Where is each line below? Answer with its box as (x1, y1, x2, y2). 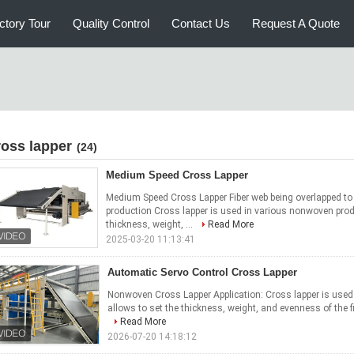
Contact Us (171, 17, 230, 30)
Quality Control (73, 17, 149, 30)
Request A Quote (252, 17, 340, 30)
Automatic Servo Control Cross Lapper (107, 266, 297, 278)
